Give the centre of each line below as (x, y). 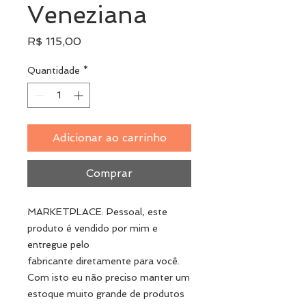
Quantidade (54, 71)
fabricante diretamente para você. (103, 261)
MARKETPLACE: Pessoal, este (97, 212)
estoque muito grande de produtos (106, 294)
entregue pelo (58, 245)
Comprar (109, 173)
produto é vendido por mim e (93, 228)
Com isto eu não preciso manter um (109, 278)
